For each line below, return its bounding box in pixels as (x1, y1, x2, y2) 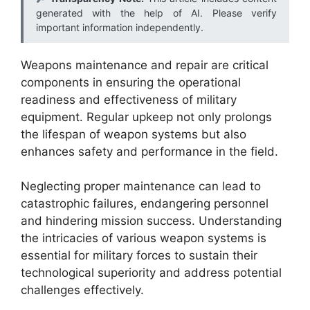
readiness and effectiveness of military (21, 92, 237, 107)
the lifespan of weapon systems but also (21, 127, 246, 141)
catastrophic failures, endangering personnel (21, 197, 268, 210)
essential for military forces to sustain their (21, 248, 257, 262)
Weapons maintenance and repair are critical (21, 57, 268, 72)
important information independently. (36, 21, 203, 33)
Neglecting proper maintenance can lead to (21, 179, 261, 193)
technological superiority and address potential (21, 266, 282, 280)
